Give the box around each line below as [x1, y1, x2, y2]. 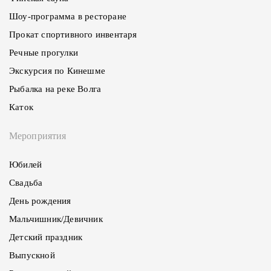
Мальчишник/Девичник [9, 214, 103, 224]
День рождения [9, 196, 71, 206]
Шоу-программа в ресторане [9, 11, 126, 21]
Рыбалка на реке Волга [9, 84, 102, 94]
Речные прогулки [9, 48, 78, 57]
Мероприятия [9, 131, 67, 141]
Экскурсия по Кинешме [9, 66, 105, 76]
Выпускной [9, 250, 55, 260]
